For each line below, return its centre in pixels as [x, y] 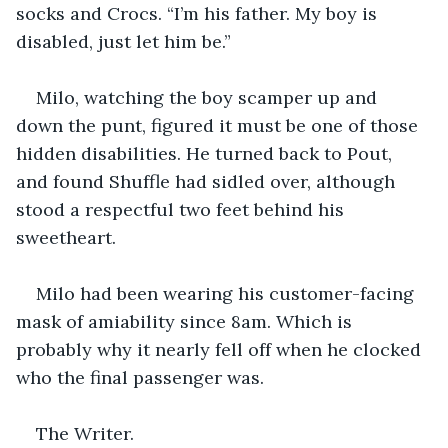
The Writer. [85, 433]
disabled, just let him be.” [123, 41]
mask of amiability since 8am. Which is [186, 321]
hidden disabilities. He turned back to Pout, [206, 153]
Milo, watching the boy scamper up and [209, 97]
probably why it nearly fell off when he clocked [221, 349]
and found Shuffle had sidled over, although [208, 181]
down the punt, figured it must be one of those [219, 125]
